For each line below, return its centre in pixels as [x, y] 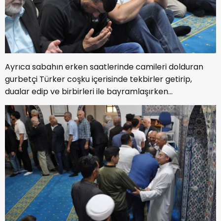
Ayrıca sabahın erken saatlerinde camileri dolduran [104, 67]
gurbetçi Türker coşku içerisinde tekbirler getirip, [98, 79]
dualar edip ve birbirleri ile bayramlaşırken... [89, 91]
